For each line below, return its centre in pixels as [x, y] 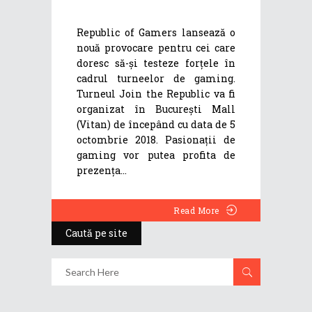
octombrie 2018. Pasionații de [156, 139]
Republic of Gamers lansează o [156, 32]
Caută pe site [96, 233]
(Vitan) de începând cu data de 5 [156, 124]
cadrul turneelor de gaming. [156, 78]
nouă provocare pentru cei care [156, 47]
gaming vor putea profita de [156, 155]
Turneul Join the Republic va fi [156, 93]
